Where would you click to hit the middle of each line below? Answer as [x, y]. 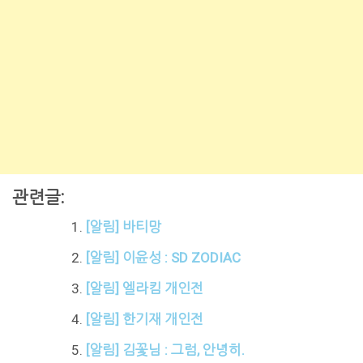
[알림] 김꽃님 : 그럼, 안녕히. [165, 350]
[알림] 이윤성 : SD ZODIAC [163, 258]
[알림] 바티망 [123, 227]
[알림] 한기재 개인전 [144, 320]
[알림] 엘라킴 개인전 [144, 289]
